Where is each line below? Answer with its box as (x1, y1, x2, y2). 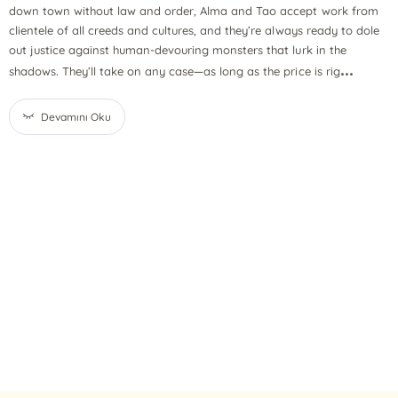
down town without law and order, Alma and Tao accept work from (8, 4, 378, 18)
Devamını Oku (41, 110, 112, 123)
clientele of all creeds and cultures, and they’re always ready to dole (8, 23, 379, 37)
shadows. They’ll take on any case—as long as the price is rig (8, 64, 340, 78)
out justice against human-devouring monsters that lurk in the (8, 43, 346, 57)
